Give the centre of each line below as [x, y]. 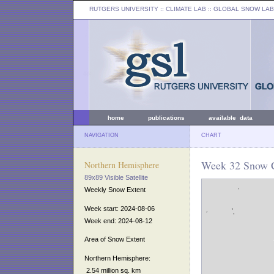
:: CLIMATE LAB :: [186, 9]
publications [166, 118]
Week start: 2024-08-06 [120, 208]
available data [231, 118]
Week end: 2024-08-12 [118, 220]
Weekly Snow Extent [115, 190]
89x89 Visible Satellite [116, 177]
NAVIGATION [102, 135]
